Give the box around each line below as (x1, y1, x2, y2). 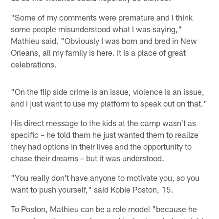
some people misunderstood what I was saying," (11, 23, 182, 34)
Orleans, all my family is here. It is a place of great (11, 47, 186, 57)
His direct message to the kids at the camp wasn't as (11, 117, 197, 128)
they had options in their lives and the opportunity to (11, 141, 192, 151)
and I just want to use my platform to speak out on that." (11, 98, 208, 108)
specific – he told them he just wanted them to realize (11, 129, 199, 139)
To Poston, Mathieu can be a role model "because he (11, 203, 197, 214)
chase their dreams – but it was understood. (11, 153, 165, 163)
